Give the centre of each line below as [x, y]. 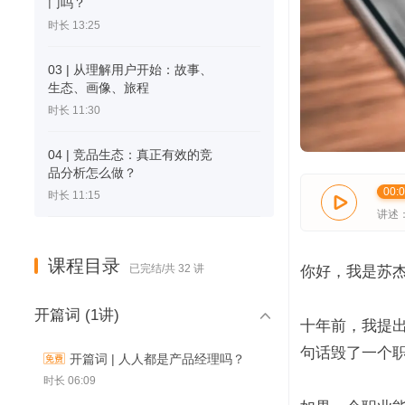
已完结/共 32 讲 [167, 268]
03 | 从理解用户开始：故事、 [130, 70]
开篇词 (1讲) [77, 315]
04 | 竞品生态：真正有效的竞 [130, 155]
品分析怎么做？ [92, 173]
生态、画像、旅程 [99, 88]
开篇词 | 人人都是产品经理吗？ [157, 359]
